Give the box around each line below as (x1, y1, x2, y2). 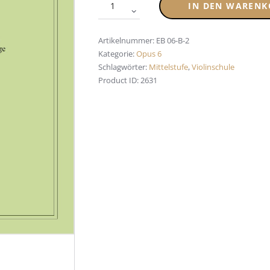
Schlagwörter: (98, 61, 149, 72)
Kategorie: (98, 48, 136, 59)
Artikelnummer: (98, 34, 156, 46)
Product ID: (98, 74, 140, 86)
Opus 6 (136, 48, 162, 59)
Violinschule (192, 61, 234, 72)
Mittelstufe (149, 61, 188, 72)
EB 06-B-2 (156, 34, 189, 46)
